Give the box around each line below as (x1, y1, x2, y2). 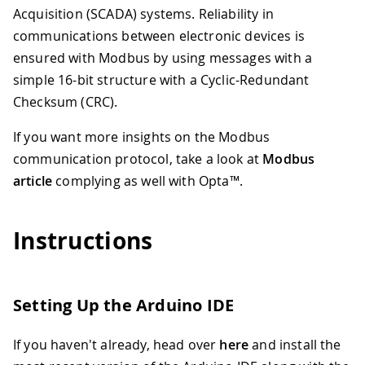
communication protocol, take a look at (13, 149, 263, 168)
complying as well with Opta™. (52, 171, 243, 190)
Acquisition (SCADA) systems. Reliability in (13, 4, 274, 23)
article (13, 171, 53, 190)
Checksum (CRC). (13, 92, 118, 111)
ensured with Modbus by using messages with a (13, 48, 313, 67)
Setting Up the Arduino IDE (13, 294, 235, 317)
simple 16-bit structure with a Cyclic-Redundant (13, 70, 310, 89)
